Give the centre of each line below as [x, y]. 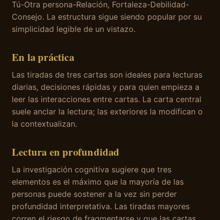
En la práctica [43, 57]
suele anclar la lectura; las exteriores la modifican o [107, 112]
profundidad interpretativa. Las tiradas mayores [101, 206]
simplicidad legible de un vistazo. [74, 29]
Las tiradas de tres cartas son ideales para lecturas [107, 75]
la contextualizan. [44, 124]
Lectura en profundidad [66, 152]
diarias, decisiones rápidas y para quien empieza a [106, 87]
